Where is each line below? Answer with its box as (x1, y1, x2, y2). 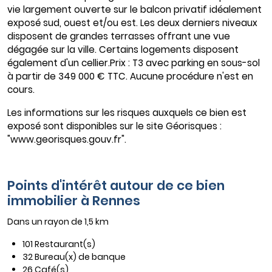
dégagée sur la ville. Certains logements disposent (7, 43, 239, 56)
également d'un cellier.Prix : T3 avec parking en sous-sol (7, 56, 260, 70)
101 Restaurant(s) (22, 238, 95, 251)
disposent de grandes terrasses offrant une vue (7, 30, 230, 43)
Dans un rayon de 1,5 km (7, 216, 109, 228)
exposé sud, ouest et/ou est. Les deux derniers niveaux (7, 16, 257, 30)
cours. (7, 83, 35, 97)
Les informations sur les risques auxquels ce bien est (7, 106, 246, 120)
